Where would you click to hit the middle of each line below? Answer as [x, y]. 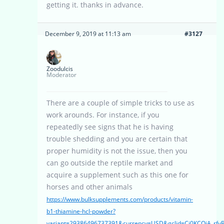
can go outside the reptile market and [110, 163]
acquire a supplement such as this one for [117, 175]
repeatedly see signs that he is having [110, 127]
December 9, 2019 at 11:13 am [88, 34]
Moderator [61, 75]
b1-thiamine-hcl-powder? [81, 211]
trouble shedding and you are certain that [117, 139]
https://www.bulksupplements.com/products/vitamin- [120, 199]
